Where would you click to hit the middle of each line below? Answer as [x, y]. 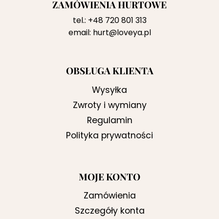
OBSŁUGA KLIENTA [109, 71]
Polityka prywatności [109, 135]
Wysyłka [109, 90]
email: [80, 32]
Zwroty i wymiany [109, 105]
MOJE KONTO [109, 176]
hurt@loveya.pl [122, 32]
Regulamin [109, 120]
